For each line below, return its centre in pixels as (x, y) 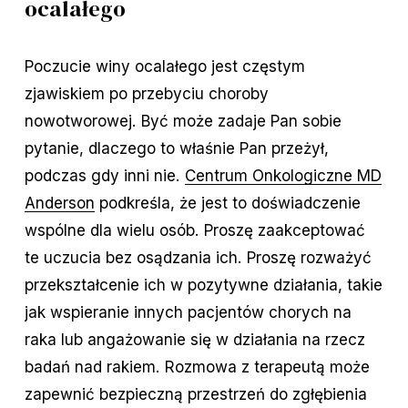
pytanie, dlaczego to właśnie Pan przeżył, (176, 148)
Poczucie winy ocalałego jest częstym (164, 66)
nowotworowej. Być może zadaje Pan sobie (183, 121)
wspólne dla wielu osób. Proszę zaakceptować (194, 230)
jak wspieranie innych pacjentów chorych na (188, 312)
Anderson (59, 203)
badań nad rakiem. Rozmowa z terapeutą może (197, 367)
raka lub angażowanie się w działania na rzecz (194, 340)
